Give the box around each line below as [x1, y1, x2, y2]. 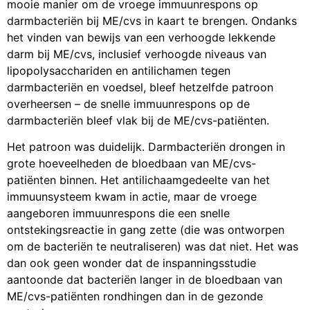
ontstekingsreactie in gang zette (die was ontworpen [7, 223, 284, 237]
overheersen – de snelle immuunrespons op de [7, 96, 250, 111]
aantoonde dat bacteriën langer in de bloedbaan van [7, 273, 282, 287]
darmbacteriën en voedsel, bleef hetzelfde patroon [7, 80, 273, 94]
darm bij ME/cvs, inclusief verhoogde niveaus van [7, 46, 266, 61]
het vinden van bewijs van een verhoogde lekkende [7, 30, 275, 44]
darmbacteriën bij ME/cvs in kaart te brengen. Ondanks [7, 13, 297, 28]
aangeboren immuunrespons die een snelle [7, 206, 230, 221]
